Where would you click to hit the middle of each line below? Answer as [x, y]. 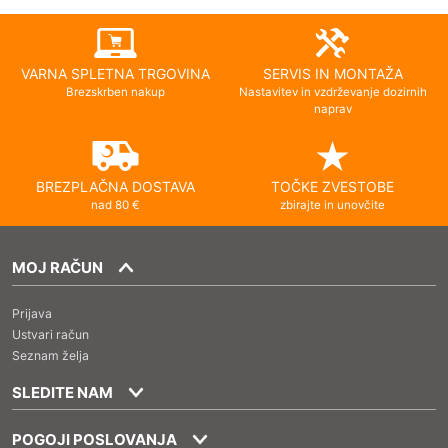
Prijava [32, 313]
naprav [332, 109]
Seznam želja [51, 355]
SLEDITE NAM [63, 392]
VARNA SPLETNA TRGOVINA [115, 74]
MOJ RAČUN [58, 268]
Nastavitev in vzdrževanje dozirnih [332, 92]
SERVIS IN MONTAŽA [332, 74]
